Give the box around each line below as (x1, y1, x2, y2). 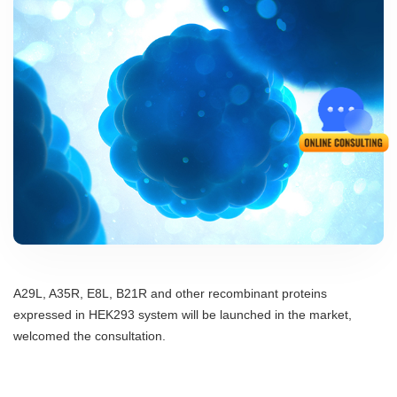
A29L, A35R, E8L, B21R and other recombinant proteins (13, 286, 327, 301)
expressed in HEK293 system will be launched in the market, (13, 307, 352, 323)
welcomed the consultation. (13, 329, 166, 344)
